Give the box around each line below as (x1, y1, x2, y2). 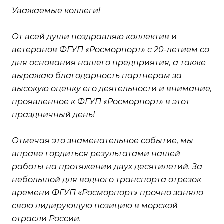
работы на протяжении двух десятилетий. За (12, 161, 202, 171)
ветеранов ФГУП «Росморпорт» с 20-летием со (12, 44, 209, 54)
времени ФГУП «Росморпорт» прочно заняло (12, 187, 203, 197)
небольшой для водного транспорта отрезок (12, 174, 201, 184)
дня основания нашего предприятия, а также (12, 57, 206, 67)
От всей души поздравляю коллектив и (12, 31, 177, 41)
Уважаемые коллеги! (12, 5, 100, 15)
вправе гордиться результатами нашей (12, 148, 180, 158)
